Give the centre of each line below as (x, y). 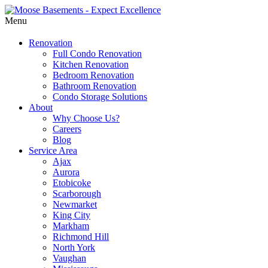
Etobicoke (72, 182)
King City (71, 215)
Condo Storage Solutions (100, 96)
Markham (71, 226)
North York (74, 247)
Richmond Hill (81, 236)
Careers (67, 129)
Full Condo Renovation (97, 53)
